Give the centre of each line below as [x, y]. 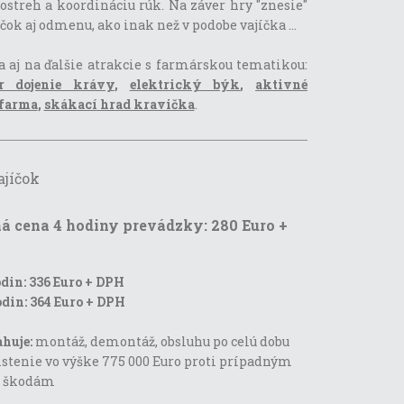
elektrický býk [185, 84]
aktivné [282, 84]
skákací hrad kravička [119, 104]
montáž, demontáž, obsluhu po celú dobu [161, 341]
